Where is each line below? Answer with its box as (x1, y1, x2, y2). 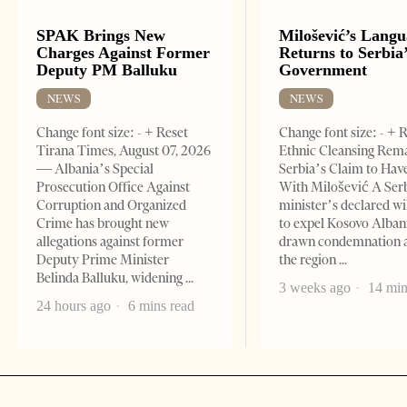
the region (279, 252, 340, 269)
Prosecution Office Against (36, 179, 190, 196)
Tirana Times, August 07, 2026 (36, 143, 211, 160)
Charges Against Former (36, 44, 210, 63)
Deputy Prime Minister (36, 252, 169, 269)
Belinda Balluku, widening (36, 270, 185, 287)
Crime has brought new (36, 215, 169, 233)
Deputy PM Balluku (36, 61, 177, 80)
